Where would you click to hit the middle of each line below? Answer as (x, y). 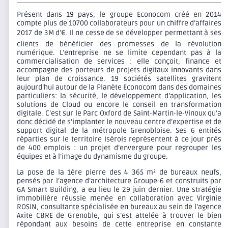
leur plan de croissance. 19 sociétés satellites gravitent (119, 79)
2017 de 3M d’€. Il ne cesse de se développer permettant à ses (119, 33)
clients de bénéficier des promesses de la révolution (119, 44)
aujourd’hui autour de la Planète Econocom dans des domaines (119, 88)
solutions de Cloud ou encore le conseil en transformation (119, 105)
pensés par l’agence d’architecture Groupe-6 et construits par (119, 181)
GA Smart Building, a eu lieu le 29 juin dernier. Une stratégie (119, 190)
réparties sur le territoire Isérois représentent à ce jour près (119, 139)
